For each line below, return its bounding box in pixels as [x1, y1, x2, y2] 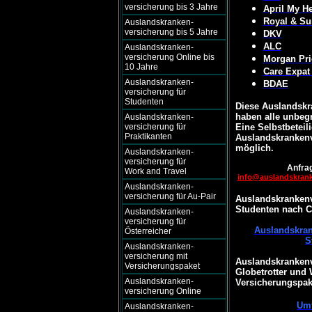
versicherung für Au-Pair [124, 192, 216, 201]
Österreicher [124, 226, 171, 236]
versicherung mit [124, 251, 187, 261]
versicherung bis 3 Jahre [124, 2, 218, 12]
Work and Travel [124, 166, 187, 176]
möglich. [235, 143, 274, 153]
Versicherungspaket [124, 261, 200, 271]
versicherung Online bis [124, 52, 214, 62]
